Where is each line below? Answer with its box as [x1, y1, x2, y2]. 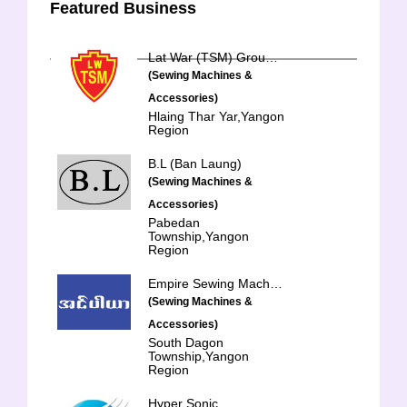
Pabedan [148, 215, 200, 230]
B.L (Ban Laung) [148, 156, 242, 171]
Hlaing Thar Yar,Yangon [148, 109, 284, 124]
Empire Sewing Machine [270, 276, 283, 291]
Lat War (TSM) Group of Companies [265, 50, 278, 65]
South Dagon [148, 335, 223, 350]
